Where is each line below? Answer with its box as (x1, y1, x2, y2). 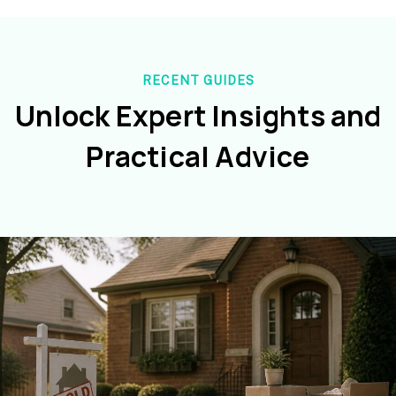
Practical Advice (86, 136, 310, 176)
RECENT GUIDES (141, 72, 255, 88)
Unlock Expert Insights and (14, 95, 382, 135)
